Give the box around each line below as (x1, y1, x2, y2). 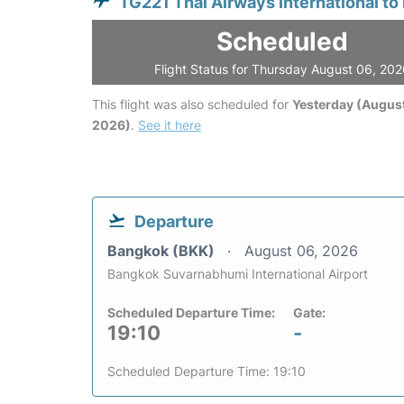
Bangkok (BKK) (107, 242, 218, 261)
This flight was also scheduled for (92, 96, 292, 113)
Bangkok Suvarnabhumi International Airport (107, 266, 368, 282)
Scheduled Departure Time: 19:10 (107, 363, 306, 380)
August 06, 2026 (244, 242, 358, 261)
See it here (138, 117, 201, 133)
